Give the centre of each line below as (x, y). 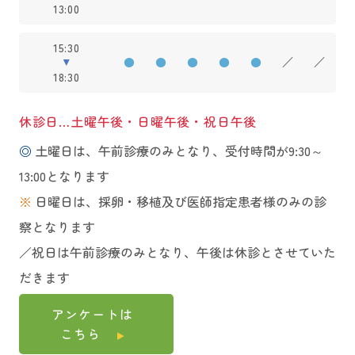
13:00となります (64, 176)
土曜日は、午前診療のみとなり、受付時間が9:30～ (179, 151)
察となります (57, 227)
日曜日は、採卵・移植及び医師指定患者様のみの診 (180, 201)
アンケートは (92, 314)
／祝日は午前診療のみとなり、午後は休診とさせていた (177, 252)
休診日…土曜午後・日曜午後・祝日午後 (138, 121)
